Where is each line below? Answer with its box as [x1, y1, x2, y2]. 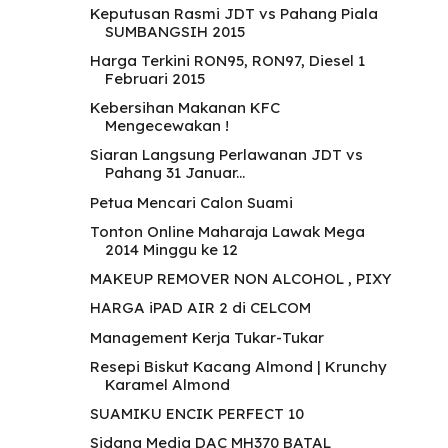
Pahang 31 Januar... [104, 163, 245, 183]
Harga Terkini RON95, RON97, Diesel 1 [89, 50, 365, 70]
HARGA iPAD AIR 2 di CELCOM [89, 298, 311, 318]
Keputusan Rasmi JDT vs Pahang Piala [89, 3, 378, 23]
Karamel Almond [104, 374, 230, 394]
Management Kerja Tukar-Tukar [89, 327, 324, 347]
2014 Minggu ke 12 [104, 239, 238, 259]
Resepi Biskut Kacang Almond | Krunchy [89, 356, 387, 376]
